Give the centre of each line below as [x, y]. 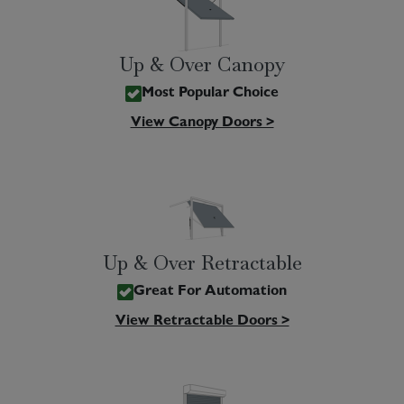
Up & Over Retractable [202, 262]
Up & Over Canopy [202, 64]
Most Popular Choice [210, 94]
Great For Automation [210, 292]
